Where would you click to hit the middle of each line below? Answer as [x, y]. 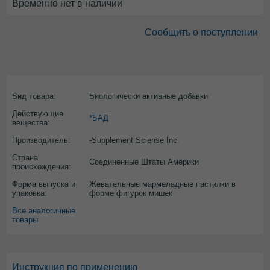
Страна [25, 158]
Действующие [38, 114]
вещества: [31, 123]
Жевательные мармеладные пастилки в [162, 184]
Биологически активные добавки [149, 96]
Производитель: [41, 140]
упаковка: [30, 193]
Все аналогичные [44, 211]
